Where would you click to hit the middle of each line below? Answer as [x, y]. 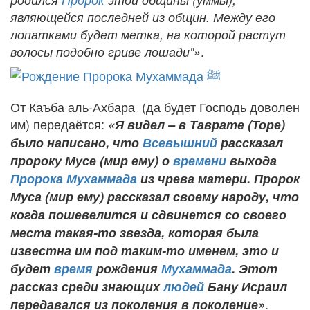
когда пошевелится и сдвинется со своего [148, 214]
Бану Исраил [246, 286]
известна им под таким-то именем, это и [145, 250]
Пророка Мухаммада [74, 178]
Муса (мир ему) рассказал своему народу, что [155, 196]
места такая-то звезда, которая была [135, 232]
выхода [252, 160]
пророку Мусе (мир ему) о [92, 160]
